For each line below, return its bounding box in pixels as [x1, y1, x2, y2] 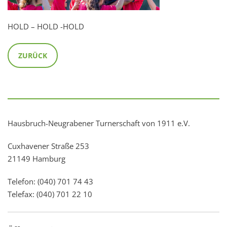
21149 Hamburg [8, 154, 65, 164]
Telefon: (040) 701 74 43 [8, 176, 93, 186]
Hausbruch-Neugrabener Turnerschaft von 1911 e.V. [8, 118, 190, 128]
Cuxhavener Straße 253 [8, 141, 89, 151]
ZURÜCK [18, 51, 47, 60]
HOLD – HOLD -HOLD [8, 21, 84, 31]
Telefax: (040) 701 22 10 [8, 189, 92, 199]
